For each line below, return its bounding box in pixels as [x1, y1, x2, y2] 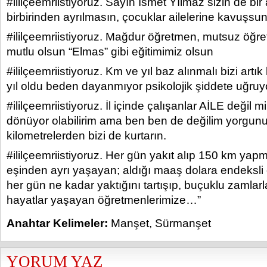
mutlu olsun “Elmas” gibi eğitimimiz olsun [7, 45, 213, 58]
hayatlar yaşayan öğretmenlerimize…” [7, 194, 201, 206]
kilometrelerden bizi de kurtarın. [7, 129, 166, 142]
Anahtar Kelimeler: [7, 217, 108, 229]
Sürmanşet [155, 217, 211, 229]
